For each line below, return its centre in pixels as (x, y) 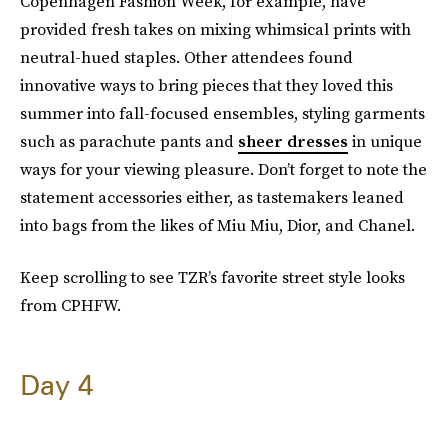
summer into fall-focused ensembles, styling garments (222, 113)
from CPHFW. (70, 305)
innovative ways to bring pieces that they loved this (206, 85)
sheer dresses (293, 141)
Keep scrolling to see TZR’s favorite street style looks (212, 277)
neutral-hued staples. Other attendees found (186, 57)
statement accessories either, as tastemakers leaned (212, 197)
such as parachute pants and (129, 141)
